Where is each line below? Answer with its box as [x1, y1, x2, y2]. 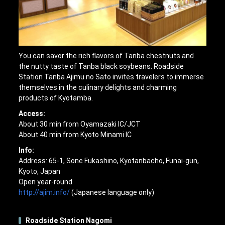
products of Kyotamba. [19, 94, 93, 102]
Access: [19, 109, 46, 118]
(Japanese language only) [70, 188, 155, 197]
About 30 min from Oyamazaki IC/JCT [19, 120, 141, 129]
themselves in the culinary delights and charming [19, 83, 177, 92]
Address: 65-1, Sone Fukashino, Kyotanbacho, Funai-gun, [19, 157, 199, 165]
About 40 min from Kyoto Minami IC [19, 131, 132, 139]
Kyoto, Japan [19, 167, 61, 176]
